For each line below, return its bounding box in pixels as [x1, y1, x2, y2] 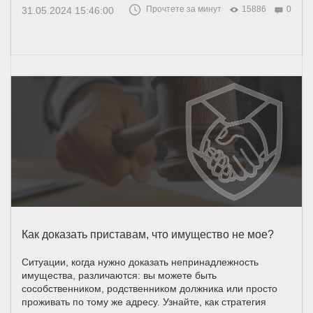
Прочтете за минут [146, 4, 221, 15]
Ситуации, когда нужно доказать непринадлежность [22, 256, 259, 268]
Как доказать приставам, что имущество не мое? [22, 228, 274, 241]
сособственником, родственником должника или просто [22, 283, 277, 295]
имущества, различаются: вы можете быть [22, 270, 217, 282]
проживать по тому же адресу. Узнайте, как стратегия [22, 296, 266, 308]
